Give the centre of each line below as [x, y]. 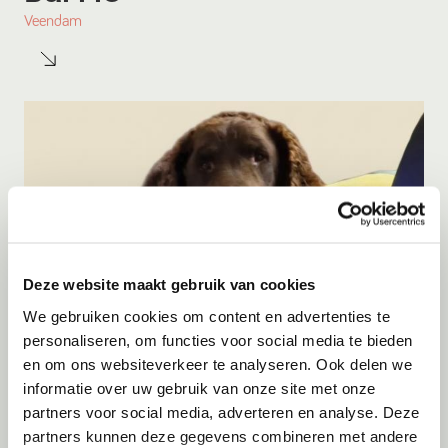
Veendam [53, 21]
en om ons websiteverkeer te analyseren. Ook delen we [217, 363]
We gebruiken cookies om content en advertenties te [206, 315]
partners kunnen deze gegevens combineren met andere [220, 435]
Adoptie [48, 379]
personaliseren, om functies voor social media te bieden [218, 339]
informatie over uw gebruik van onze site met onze [199, 387]
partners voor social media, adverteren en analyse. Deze [221, 411]
